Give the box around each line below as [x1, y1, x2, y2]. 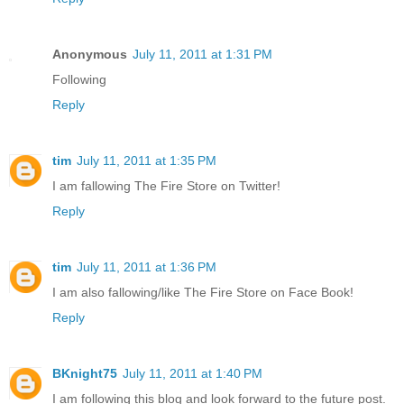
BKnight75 [52, 366, 117, 381]
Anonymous [52, 47, 127, 62]
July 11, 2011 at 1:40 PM [123, 366, 262, 381]
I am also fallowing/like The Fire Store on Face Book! [52, 285, 353, 300]
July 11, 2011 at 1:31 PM [133, 47, 272, 62]
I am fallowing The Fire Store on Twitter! [52, 179, 280, 194]
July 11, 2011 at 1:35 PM [77, 153, 216, 169]
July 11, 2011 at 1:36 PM [77, 260, 216, 275]
